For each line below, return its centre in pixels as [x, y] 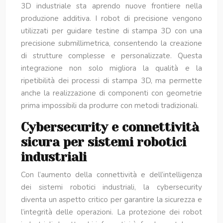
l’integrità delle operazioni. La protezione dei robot [111, 212]
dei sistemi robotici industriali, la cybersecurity [111, 187]
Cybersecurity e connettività [110, 127]
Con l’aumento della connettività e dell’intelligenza [111, 175]
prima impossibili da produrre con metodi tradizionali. [110, 106]
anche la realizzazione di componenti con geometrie [111, 93]
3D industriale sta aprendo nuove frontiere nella [111, 6]
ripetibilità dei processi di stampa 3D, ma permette [111, 81]
